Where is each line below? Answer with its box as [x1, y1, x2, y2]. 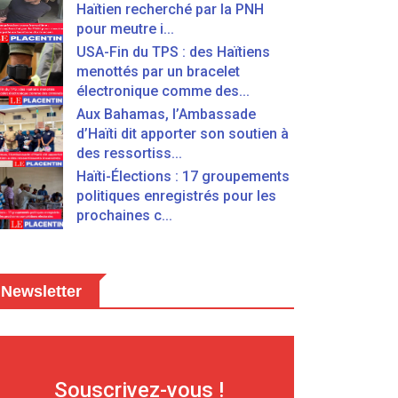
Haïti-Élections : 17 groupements [76, 168, 290, 185]
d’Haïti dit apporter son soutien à [76, 125, 289, 142]
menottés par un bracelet [76, 63, 240, 80]
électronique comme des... [76, 83, 250, 99]
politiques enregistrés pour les [76, 187, 276, 204]
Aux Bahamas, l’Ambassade [76, 106, 256, 123]
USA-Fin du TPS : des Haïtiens [76, 44, 270, 60]
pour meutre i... [76, 20, 174, 37]
